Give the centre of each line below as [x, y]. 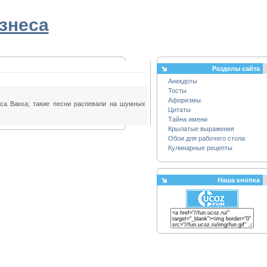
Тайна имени [188, 119]
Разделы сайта [236, 69]
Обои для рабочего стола [207, 138]
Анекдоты [183, 81]
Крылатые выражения [201, 129]
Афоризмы [184, 100]
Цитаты [179, 110]
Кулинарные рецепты [200, 148]
